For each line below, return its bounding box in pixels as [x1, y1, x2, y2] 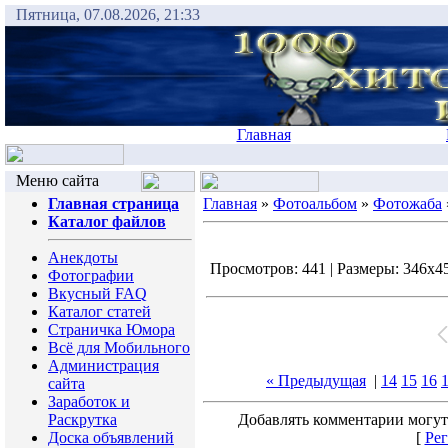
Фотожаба [373, 195, 442, 212]
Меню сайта [16, 172, 99, 189]
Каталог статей [48, 303, 151, 320]
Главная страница [48, 195, 179, 212]
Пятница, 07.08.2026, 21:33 [16, 6, 200, 23]
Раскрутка [48, 411, 117, 428]
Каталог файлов [48, 213, 166, 230]
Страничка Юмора [48, 321, 175, 338]
